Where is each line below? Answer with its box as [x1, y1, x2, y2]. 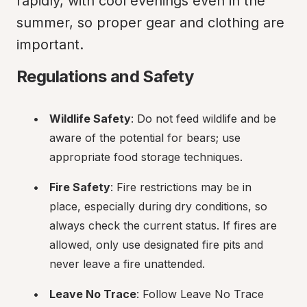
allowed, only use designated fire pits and [49, 238, 263, 251]
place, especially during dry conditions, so [49, 199, 267, 213]
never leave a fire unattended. [49, 257, 205, 271]
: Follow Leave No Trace [136, 287, 264, 301]
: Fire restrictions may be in [110, 180, 251, 194]
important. [16, 36, 84, 53]
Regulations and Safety [16, 66, 194, 86]
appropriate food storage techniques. [49, 150, 243, 164]
